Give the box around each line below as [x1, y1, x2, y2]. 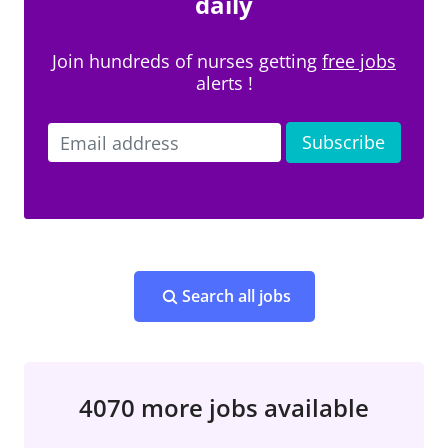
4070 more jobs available [79, 391, 369, 424]
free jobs [322, 49, 396, 73]
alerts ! [195, 71, 253, 95]
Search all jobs [181, 285, 291, 307]
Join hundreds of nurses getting [52, 49, 322, 73]
